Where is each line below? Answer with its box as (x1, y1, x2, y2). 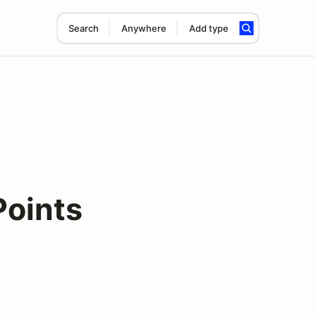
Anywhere (121, 23, 166, 34)
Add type (188, 23, 229, 34)
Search (68, 23, 99, 34)
